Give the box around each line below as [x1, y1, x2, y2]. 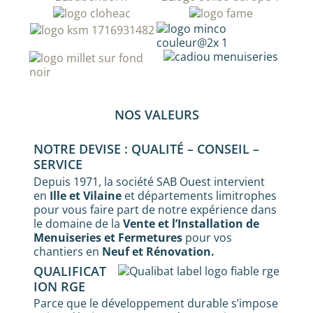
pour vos [182, 229, 232, 245]
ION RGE [34, 277, 85, 295]
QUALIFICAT [34, 261, 106, 279]
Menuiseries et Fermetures [34, 229, 182, 245]
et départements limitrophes [122, 187, 277, 203]
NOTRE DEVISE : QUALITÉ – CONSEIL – [34, 140, 259, 158]
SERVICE [34, 155, 82, 173]
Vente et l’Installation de [123, 215, 259, 231]
